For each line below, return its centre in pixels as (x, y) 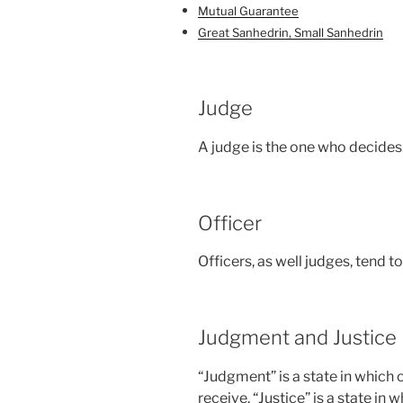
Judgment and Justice (297, 337)
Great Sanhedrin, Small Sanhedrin (291, 32)
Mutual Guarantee (248, 11)
